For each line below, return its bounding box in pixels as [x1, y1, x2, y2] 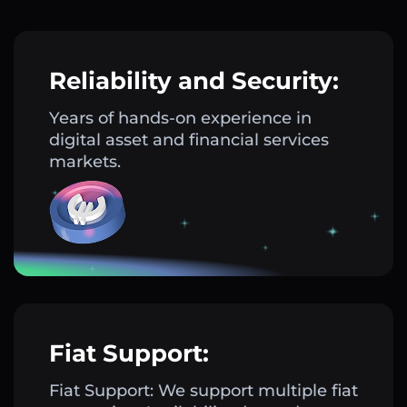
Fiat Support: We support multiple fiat [49, 381, 358, 402]
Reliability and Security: [49, 66, 339, 96]
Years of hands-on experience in [49, 108, 312, 129]
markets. [49, 152, 121, 173]
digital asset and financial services [49, 130, 329, 151]
